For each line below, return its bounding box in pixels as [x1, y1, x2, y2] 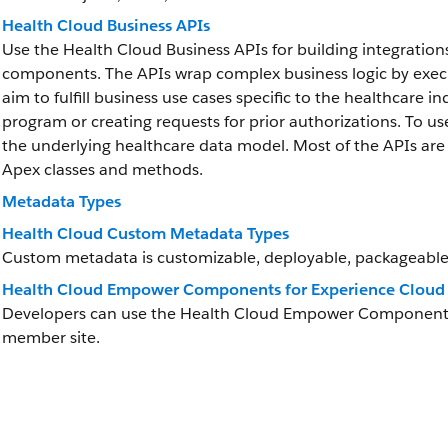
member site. [2, 327, 100, 348]
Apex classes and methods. [2, 159, 203, 180]
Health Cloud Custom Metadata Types [2, 223, 289, 244]
